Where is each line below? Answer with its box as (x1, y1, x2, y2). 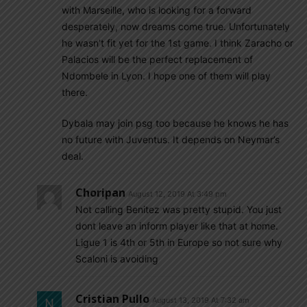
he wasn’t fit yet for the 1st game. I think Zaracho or (62, 37, 293, 49)
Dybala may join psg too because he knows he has (62, 117, 288, 129)
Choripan (75, 185, 125, 200)
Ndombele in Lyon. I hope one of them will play (62, 70, 271, 82)
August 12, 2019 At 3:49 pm (128, 189, 227, 199)
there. (62, 86, 88, 98)
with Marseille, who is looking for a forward (62, 4, 251, 16)
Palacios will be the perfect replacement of (62, 53, 253, 65)
